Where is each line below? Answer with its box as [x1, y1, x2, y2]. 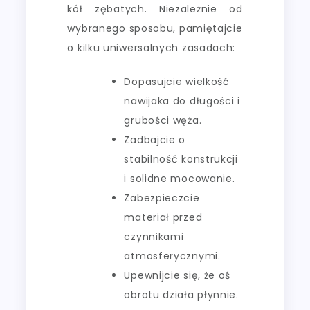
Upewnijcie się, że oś [124, 268, 231, 282]
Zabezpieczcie [124, 190, 200, 205]
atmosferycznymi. [124, 248, 221, 263]
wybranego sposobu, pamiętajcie [67, 21, 243, 35]
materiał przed [124, 210, 203, 224]
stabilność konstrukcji [124, 152, 238, 166]
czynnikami [124, 229, 184, 244]
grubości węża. [124, 113, 202, 127]
